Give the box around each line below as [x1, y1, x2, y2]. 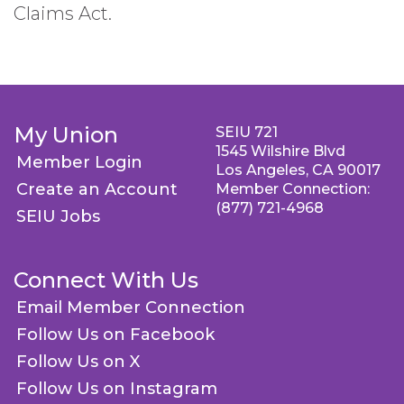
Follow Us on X [16, 352, 140, 372]
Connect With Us [14, 267, 198, 293]
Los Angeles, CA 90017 [216, 161, 381, 179]
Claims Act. [14, 3, 112, 24]
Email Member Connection [16, 298, 245, 317]
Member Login [16, 152, 142, 172]
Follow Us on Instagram [16, 379, 217, 399]
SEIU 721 [216, 124, 278, 141]
